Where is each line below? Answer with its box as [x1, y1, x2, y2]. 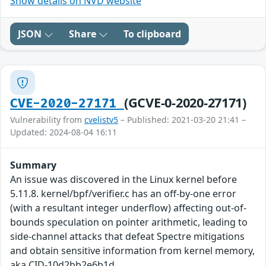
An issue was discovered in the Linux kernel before [10, 173, 237, 186]
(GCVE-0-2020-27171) [123, 94, 246, 112]
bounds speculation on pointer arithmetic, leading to [10, 216, 248, 229]
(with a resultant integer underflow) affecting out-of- [10, 201, 246, 215]
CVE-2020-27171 [10, 96, 124, 112]
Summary [10, 159, 56, 172]
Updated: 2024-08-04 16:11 [10, 126, 117, 138]
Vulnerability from [10, 114, 84, 126]
